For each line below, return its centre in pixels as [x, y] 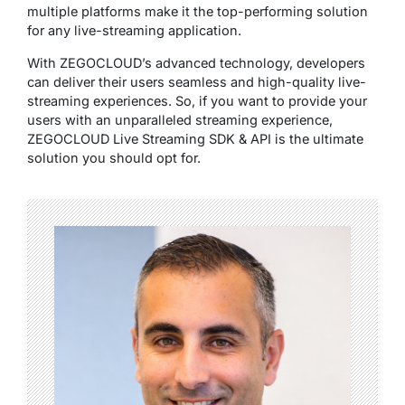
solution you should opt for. [114, 158]
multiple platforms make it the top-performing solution [198, 12]
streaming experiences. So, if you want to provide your [197, 101]
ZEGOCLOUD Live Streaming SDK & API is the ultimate [195, 139]
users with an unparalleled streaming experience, [180, 120]
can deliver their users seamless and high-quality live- [197, 82]
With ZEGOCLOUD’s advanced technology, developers [196, 63]
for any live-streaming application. [136, 31]
